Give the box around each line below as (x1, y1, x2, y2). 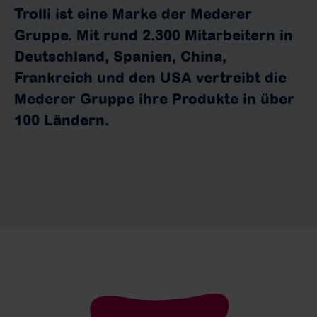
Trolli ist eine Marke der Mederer (14, 6, 252, 23)
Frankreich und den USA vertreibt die (14, 69, 287, 86)
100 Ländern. (14, 112, 113, 129)
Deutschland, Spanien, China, (14, 48, 226, 65)
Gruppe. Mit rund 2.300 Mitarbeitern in (14, 27, 293, 44)
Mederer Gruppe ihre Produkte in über (14, 91, 294, 108)
